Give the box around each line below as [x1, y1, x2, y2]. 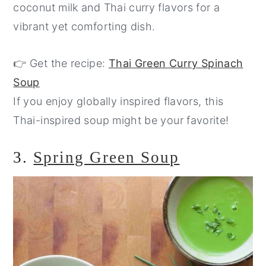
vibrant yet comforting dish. [13, 20, 156, 33]
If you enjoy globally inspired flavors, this [13, 94, 224, 107]
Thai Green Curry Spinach [108, 56, 243, 69]
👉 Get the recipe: [13, 56, 109, 69]
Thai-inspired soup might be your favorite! [13, 113, 229, 126]
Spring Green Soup [33, 148, 180, 166]
